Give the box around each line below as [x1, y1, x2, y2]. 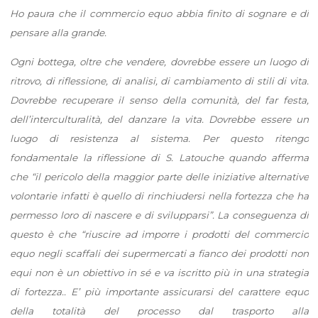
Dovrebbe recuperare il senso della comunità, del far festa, [9, 94, 309, 106]
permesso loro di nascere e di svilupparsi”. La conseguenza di [9, 209, 309, 221]
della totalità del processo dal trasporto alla [9, 305, 309, 317]
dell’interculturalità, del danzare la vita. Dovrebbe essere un [9, 113, 309, 125]
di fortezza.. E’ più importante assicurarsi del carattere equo [9, 285, 309, 297]
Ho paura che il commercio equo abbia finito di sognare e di [9, 7, 309, 19]
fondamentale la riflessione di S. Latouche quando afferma [9, 151, 309, 163]
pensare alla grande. [9, 26, 106, 38]
